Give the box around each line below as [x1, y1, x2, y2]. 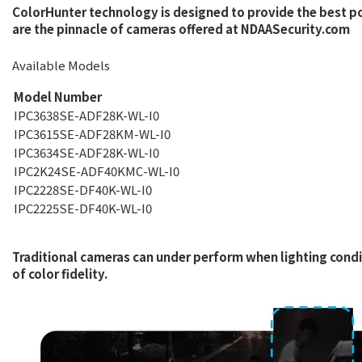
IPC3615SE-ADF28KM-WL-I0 [14, 125, 170, 142]
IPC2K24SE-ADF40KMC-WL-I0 [14, 162, 179, 179]
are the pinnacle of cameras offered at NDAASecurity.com [12, 20, 350, 37]
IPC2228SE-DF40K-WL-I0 [14, 181, 152, 198]
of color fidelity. [12, 265, 112, 282]
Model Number [14, 88, 102, 105]
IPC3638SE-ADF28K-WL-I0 [14, 107, 159, 124]
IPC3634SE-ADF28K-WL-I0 [14, 144, 159, 161]
